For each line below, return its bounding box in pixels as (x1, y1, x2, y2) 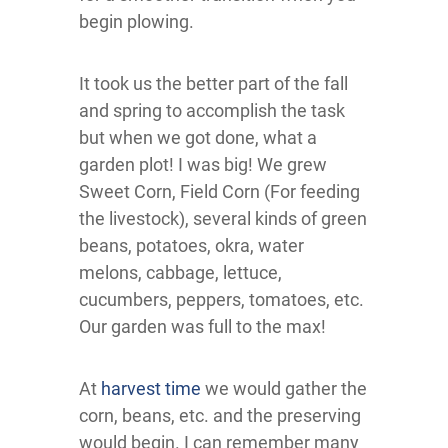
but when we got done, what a (79, 126, 317, 148)
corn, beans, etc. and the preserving (79, 404, 361, 426)
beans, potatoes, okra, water (79, 234, 304, 256)
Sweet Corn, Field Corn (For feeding (79, 180, 360, 202)
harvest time (101, 377, 201, 399)
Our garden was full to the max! (79, 315, 326, 337)
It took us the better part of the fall (79, 72, 348, 94)
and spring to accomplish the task (79, 99, 345, 121)
